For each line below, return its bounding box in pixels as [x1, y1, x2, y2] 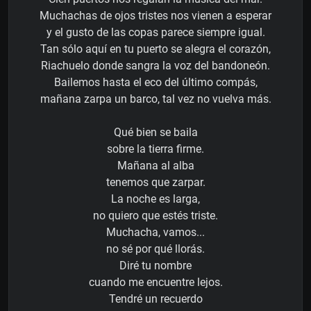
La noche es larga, [111, 192, 200, 205]
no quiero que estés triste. [93, 208, 218, 222]
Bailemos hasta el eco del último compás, [53, 75, 258, 89]
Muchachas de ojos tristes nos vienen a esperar [40, 8, 271, 22]
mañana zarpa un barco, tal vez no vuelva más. [40, 92, 271, 106]
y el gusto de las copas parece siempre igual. [46, 25, 265, 39]
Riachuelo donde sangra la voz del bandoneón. [41, 58, 270, 72]
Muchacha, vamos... [106, 225, 205, 239]
